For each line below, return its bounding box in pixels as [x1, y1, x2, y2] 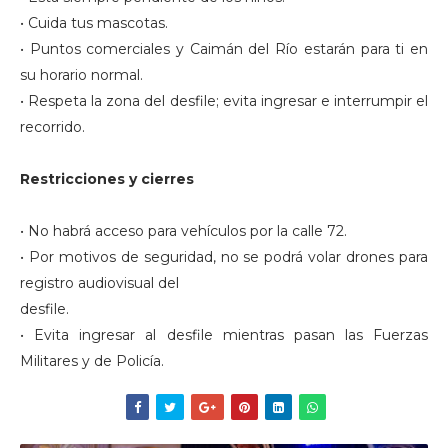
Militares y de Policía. [20, 352, 164, 370]
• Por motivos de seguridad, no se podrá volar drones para [20, 248, 428, 266]
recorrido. [20, 118, 85, 136]
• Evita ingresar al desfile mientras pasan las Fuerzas [20, 326, 428, 344]
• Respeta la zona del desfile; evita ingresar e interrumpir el [20, 92, 428, 110]
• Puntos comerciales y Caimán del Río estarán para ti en [20, 40, 428, 58]
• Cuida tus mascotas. [20, 14, 168, 32]
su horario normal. [20, 66, 143, 84]
